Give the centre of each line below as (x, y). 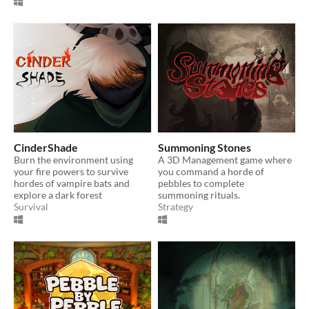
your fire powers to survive (71, 171)
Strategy (176, 206)
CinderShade (46, 147)
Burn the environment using (73, 159)
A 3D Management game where (225, 159)
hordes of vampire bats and (72, 183)
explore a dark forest (58, 195)
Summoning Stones (205, 147)
